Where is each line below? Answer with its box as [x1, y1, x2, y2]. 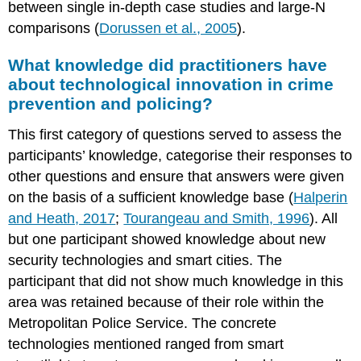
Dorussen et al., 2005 [99, 19, 238, 36]
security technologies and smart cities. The [8, 251, 283, 268]
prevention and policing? [8, 93, 214, 113]
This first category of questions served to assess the [8, 126, 342, 143]
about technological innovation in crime [8, 74, 334, 93]
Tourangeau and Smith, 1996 [123, 210, 310, 226]
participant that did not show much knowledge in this [8, 272, 344, 289]
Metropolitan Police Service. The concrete [8, 314, 277, 331]
